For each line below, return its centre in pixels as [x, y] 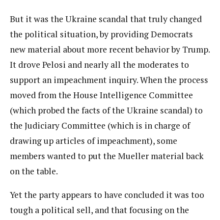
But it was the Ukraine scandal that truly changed [106, 19]
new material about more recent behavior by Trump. [110, 49]
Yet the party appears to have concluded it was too [107, 195]
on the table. [34, 171]
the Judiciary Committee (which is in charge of [100, 125]
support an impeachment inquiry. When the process [109, 80]
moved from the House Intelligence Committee [101, 95]
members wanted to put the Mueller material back [107, 156]
